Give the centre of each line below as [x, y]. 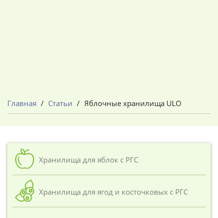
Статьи [60, 103]
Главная [22, 103]
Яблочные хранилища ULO [133, 103]
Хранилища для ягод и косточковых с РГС [113, 191]
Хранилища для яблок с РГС [89, 159]
